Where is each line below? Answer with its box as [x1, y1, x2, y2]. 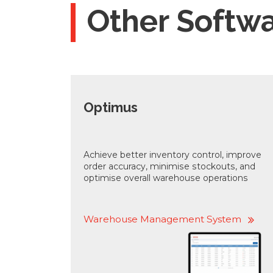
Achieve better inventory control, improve [83, 149, 261, 161]
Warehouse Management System [83, 213, 241, 225]
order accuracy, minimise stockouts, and [83, 161, 255, 172]
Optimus [83, 99, 138, 115]
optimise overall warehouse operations [83, 172, 248, 184]
